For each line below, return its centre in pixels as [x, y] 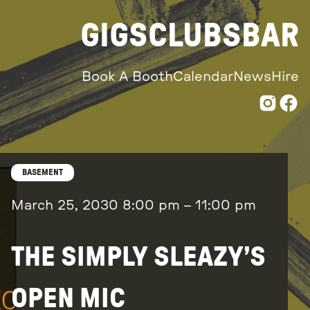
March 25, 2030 [67, 206]
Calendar [203, 77]
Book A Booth [127, 77]
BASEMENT [43, 173]
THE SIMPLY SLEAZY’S [138, 258]
